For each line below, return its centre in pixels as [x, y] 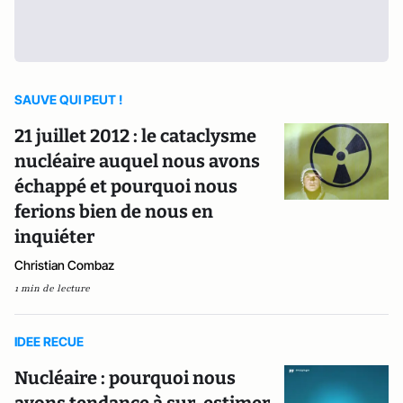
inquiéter [54, 237]
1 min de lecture [52, 289]
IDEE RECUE [49, 342]
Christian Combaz [64, 265]
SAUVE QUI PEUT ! [68, 100]
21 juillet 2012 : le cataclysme [135, 136]
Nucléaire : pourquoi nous [125, 378]
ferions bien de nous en [114, 212]
